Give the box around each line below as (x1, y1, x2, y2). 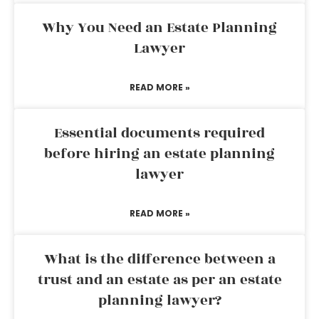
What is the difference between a (43, 249, 276, 270)
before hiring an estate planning (44, 143, 275, 164)
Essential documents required (54, 122, 265, 144)
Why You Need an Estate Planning (42, 17, 277, 38)
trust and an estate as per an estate (37, 269, 282, 291)
